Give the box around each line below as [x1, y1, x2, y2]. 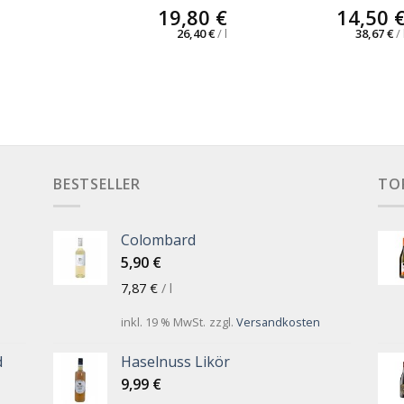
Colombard [120, 230, 196, 251]
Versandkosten [235, 313, 320, 330]
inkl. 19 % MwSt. [120, 313, 206, 330]
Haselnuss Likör [120, 352, 230, 372]
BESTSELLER [52, 173, 141, 194]
